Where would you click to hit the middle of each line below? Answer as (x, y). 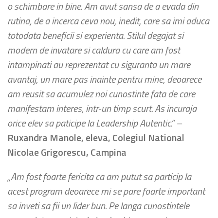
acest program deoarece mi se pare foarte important (106, 191)
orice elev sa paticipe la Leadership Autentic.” (92, 123)
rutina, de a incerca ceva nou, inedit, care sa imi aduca (108, 21)
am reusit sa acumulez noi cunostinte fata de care (101, 94)
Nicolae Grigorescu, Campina (67, 152)
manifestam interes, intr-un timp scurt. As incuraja (102, 108)
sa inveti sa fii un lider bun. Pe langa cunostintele (98, 206)
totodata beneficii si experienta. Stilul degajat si (95, 35)
